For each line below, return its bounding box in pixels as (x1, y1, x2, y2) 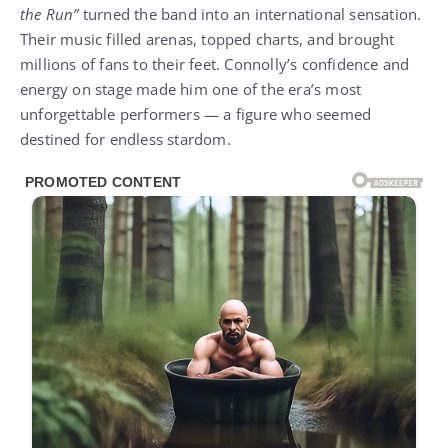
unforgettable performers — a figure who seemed (20, 104, 372, 125)
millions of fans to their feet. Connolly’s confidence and (20, 54, 410, 75)
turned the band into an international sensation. (78, 4, 422, 25)
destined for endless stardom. (20, 129, 231, 150)
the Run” (20, 4, 79, 25)
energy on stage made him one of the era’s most (20, 79, 362, 100)
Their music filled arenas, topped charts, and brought (20, 29, 395, 50)
